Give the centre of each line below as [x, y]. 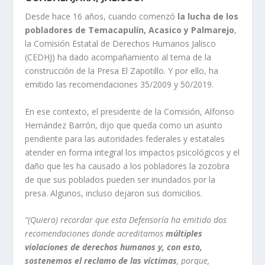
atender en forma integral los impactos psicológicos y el [132, 152]
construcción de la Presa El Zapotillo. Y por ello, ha [122, 71]
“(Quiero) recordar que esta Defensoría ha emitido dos [126, 220]
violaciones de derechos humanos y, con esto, [114, 247]
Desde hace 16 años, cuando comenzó [100, 17]
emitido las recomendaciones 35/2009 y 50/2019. [119, 85]
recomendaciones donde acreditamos [96, 234]
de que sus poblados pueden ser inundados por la [120, 179]
